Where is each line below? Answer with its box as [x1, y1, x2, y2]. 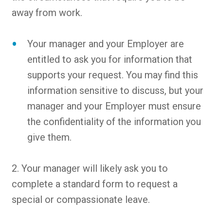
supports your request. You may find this [27, 69, 198, 81]
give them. [27, 131, 72, 144]
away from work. [12, 7, 82, 19]
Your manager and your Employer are [27, 38, 184, 50]
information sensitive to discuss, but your [27, 85, 203, 97]
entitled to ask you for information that [27, 54, 192, 66]
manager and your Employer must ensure [27, 100, 201, 112]
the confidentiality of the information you [27, 116, 201, 128]
